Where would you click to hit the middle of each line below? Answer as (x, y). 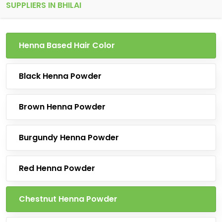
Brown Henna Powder (62, 107)
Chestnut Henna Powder (68, 199)
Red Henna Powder (57, 168)
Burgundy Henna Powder (69, 138)
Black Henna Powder (60, 76)
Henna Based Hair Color (67, 45)
